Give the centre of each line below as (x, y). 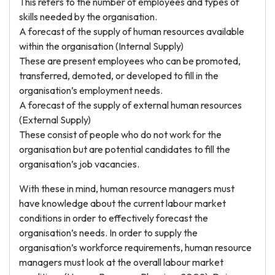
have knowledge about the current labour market (122, 203)
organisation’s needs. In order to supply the (108, 233)
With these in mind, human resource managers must (127, 188)
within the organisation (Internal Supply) (101, 46)
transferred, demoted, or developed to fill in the (119, 76)
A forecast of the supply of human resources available (132, 31)
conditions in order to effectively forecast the (114, 218)
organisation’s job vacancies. (79, 164)
